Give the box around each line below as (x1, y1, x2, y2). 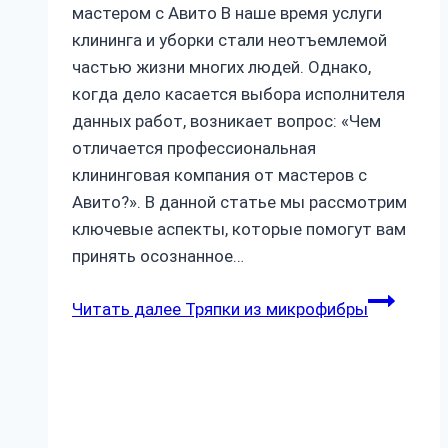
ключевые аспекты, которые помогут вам (72, 218, 406, 239)
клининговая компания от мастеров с (72, 164, 367, 185)
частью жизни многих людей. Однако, (72, 56, 371, 77)
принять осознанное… (72, 245, 244, 266)
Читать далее (72, 298, 181, 319)
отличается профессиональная (72, 137, 316, 158)
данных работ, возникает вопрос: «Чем (72, 110, 381, 131)
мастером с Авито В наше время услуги (72, 2, 382, 23)
